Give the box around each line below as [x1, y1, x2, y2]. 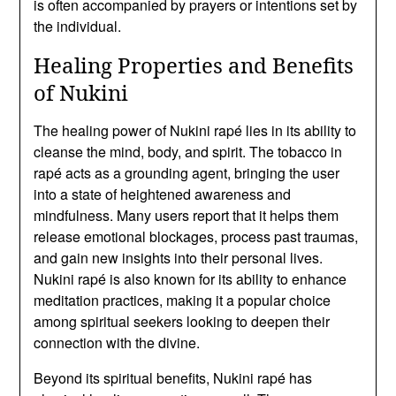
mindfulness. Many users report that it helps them [34, 204, 339, 225]
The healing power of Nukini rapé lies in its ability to [34, 119, 357, 141]
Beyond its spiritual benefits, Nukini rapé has [34, 367, 313, 388]
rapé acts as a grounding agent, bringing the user [34, 162, 340, 183]
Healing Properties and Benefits [34, 49, 354, 80]
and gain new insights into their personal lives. [34, 247, 324, 268]
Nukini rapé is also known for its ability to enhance [34, 268, 347, 289]
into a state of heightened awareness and [34, 183, 292, 204]
